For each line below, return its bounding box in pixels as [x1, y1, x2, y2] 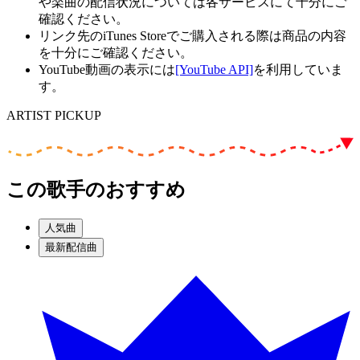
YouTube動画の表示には [39, 62, 175, 76]
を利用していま [253, 62, 343, 76]
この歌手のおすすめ [6, 178, 186, 200]
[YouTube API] [175, 62, 253, 76]
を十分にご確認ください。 [39, 45, 193, 59]
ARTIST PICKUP [6, 108, 101, 122]
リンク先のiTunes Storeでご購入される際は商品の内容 [39, 28, 346, 43]
